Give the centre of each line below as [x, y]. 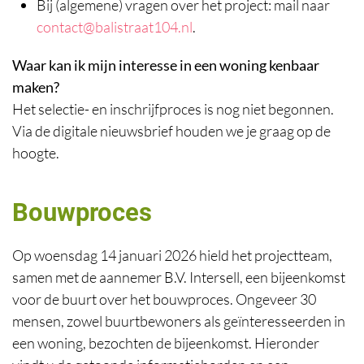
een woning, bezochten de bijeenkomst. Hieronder [166, 343]
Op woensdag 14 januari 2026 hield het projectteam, [172, 255]
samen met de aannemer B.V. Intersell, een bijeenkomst [179, 277]
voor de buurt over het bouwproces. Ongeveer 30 [164, 299]
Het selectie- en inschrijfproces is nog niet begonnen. [173, 109]
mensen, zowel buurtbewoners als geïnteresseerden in [179, 321]
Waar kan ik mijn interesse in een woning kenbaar [166, 65]
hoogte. [37, 153]
